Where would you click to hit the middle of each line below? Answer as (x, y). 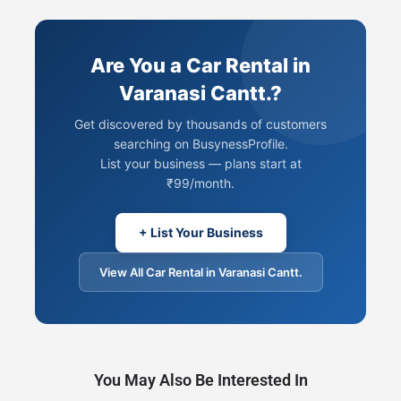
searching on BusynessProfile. (200, 143)
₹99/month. (200, 183)
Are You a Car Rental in (200, 65)
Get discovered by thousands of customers (200, 124)
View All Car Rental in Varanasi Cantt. (200, 272)
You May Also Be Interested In (200, 380)
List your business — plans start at (200, 163)
